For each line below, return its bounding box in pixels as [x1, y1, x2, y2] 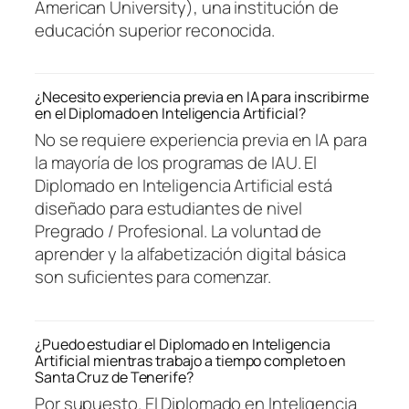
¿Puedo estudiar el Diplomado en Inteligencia [35, 333, 330, 354]
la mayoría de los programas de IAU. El [35, 151, 318, 175]
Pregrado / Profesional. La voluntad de [35, 219, 322, 244]
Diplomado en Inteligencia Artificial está [35, 173, 332, 198]
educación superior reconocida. [35, 17, 275, 42]
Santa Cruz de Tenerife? [35, 366, 194, 387]
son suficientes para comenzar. [35, 265, 271, 289]
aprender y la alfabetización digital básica [35, 242, 346, 267]
